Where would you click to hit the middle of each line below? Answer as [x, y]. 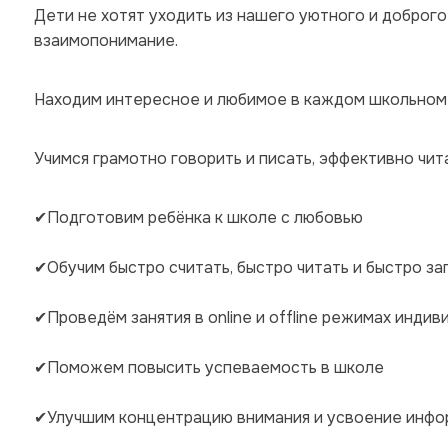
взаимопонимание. [106, 40]
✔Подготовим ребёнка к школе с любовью [198, 217]
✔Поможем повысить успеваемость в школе [209, 367]
